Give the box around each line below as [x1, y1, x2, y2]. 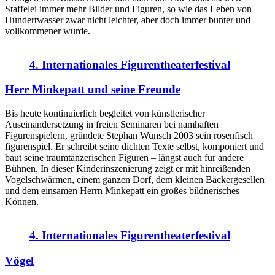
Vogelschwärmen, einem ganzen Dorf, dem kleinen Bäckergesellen [5, 174, 265, 185]
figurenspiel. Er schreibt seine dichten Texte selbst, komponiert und [5, 141, 264, 152]
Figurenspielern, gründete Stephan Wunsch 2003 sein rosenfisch [5, 130, 253, 141]
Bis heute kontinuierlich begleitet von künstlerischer [5, 108, 205, 119]
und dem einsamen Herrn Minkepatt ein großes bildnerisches [5, 185, 239, 196]
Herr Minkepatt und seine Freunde [5, 83, 180, 96]
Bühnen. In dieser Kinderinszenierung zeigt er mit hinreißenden [5, 163, 250, 174]
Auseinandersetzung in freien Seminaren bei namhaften [5, 119, 219, 130]
